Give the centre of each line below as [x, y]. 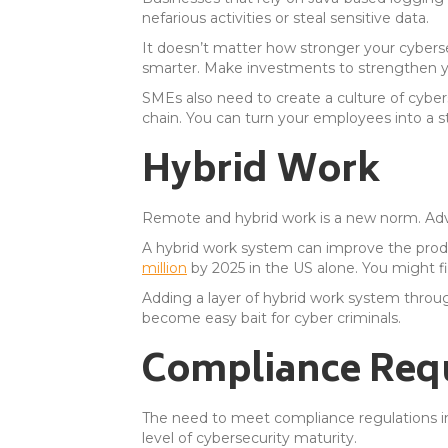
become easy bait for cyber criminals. [271, 318]
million [164, 268]
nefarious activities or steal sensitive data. [285, 18]
